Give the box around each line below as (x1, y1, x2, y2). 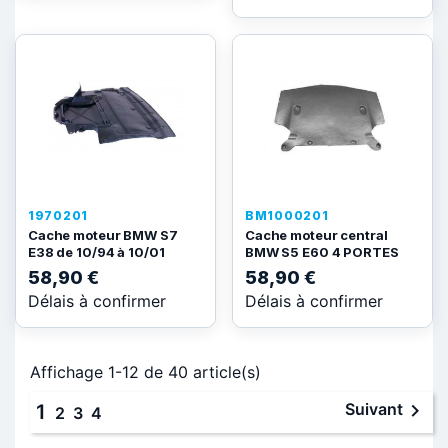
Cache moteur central (245, 227, 388, 243)
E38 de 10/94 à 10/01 (28, 244, 165, 260)
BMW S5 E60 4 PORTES (245, 244, 399, 260)
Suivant (345, 399, 403, 419)
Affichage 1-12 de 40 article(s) (30, 362, 261, 382)
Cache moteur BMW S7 (28, 227, 178, 243)
